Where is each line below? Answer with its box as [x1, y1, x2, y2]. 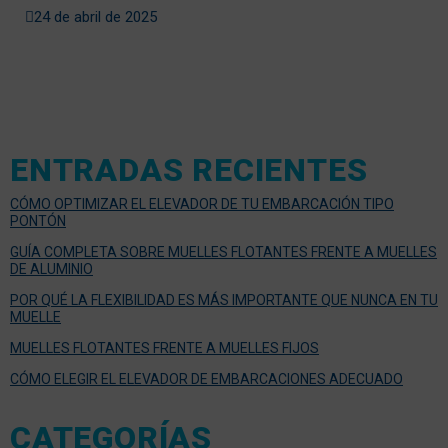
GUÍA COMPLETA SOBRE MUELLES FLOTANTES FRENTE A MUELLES [10, 243, 437, 260]
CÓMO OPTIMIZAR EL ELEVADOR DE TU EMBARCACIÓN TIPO [10, 195, 394, 212]
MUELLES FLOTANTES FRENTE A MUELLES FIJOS [10, 339, 319, 356]
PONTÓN [10, 212, 66, 229]
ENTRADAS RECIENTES [10, 150, 368, 189]
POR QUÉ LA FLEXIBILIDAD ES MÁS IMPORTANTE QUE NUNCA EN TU [10, 291, 438, 308]
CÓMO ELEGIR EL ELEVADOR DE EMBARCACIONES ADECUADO [10, 370, 403, 387]
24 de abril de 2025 [34, 7, 157, 26]
